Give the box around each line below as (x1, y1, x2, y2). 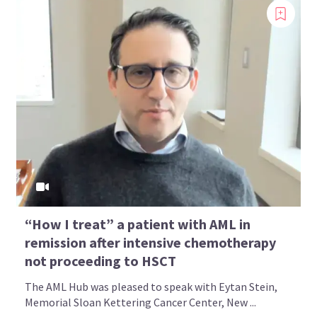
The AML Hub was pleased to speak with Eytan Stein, (25, 279, 278, 294)
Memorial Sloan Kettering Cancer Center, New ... (25, 295, 257, 310)
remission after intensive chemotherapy (25, 234, 277, 252)
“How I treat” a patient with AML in (25, 215, 251, 234)
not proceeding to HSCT (25, 252, 177, 270)
